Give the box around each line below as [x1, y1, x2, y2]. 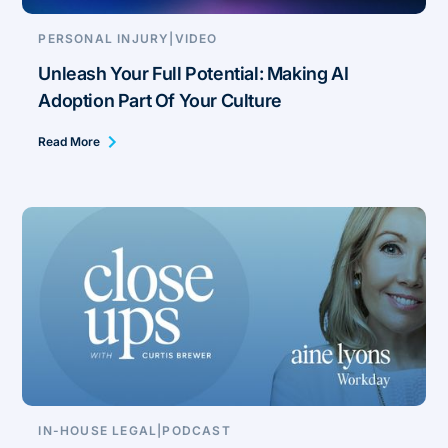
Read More [38, 134, 101, 150]
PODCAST [162, 422, 231, 438]
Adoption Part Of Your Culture [38, 90, 282, 112]
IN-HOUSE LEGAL [38, 422, 158, 438]
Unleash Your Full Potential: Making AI [38, 63, 349, 85]
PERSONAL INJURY [38, 31, 170, 47]
